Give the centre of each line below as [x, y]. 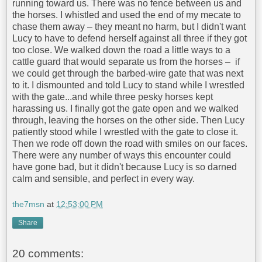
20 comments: [48, 253]
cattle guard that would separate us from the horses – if [126, 62]
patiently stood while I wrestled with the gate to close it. [125, 132]
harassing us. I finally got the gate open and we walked [125, 109]
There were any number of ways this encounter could [122, 156]
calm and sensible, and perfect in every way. [104, 179]
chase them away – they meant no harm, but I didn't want [129, 27]
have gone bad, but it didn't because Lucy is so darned [125, 167]
